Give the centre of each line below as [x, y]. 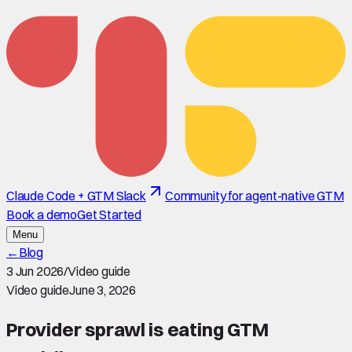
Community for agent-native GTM [254, 196]
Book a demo [42, 214]
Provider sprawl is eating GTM [137, 329]
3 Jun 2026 [35, 271]
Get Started [110, 214]
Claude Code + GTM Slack [76, 196]
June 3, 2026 [103, 290]
